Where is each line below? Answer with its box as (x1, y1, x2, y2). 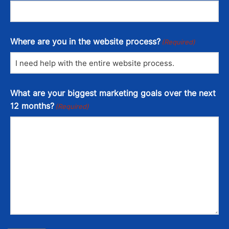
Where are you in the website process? (10, 36, 161, 47)
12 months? (10, 101, 54, 111)
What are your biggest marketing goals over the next (10, 88, 216, 98)
